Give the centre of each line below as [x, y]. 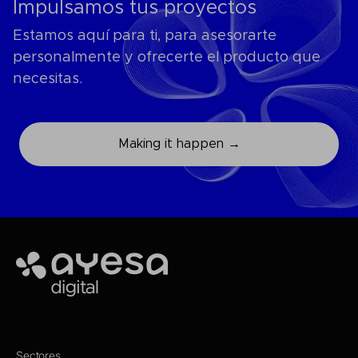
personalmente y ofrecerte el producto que [167, 58]
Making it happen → [179, 144]
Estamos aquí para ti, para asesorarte [145, 36]
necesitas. [48, 79]
